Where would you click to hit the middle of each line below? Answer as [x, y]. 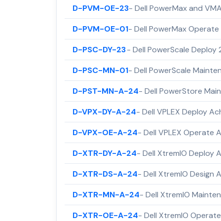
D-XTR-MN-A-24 [106, 194]
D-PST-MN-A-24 [106, 91]
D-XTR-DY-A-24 [105, 153]
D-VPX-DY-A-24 [104, 111]
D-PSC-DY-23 [99, 49]
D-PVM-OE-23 [101, 8]
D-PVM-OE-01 [100, 29]
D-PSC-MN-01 [100, 70]
